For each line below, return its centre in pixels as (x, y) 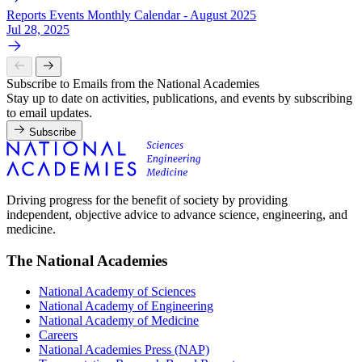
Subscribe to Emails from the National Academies (133, 83)
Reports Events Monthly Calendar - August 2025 (131, 15)
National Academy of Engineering (126, 306)
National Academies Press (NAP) (124, 350)
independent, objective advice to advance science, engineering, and (177, 214)
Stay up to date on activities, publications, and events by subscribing (179, 98)
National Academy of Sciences (117, 292)
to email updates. (49, 112)
